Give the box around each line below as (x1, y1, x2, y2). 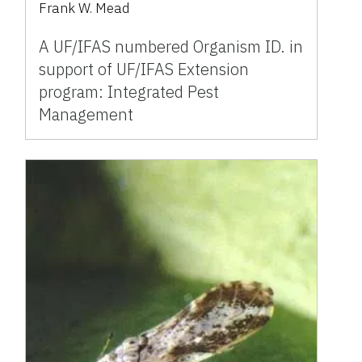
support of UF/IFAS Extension (39, 57, 250, 80)
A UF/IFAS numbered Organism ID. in (39, 35, 304, 57)
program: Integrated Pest (39, 80, 220, 103)
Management (39, 103, 134, 125)
